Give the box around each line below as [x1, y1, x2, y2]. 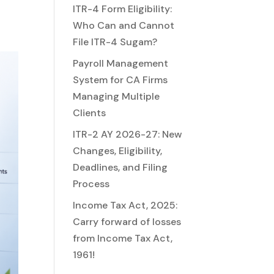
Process [73, 177, 110, 190]
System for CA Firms [73, 73, 168, 86]
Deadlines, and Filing [73, 161, 168, 174]
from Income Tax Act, [73, 232, 173, 245]
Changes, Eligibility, [73, 144, 163, 157]
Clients [73, 106, 106, 119]
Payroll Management [73, 57, 169, 70]
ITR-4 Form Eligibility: [73, 2, 172, 15]
